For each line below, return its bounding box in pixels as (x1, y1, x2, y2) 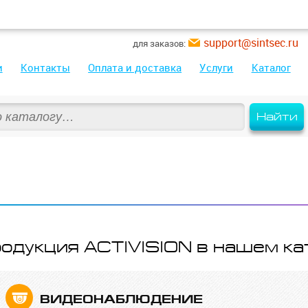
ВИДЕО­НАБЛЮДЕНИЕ (40, 293, 203, 306)
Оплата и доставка (88, 61, 182, 74)
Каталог (251, 61, 291, 74)
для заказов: (132, 38, 186, 49)
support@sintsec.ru (203, 36, 298, 49)
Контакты (20, 61, 70, 74)
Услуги (199, 61, 234, 74)
